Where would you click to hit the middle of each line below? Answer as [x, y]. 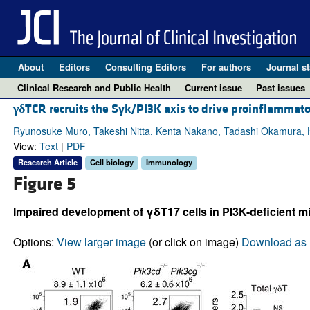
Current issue [213, 88]
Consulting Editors [145, 67]
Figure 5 [44, 184]
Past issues [281, 88]
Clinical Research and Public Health [94, 88]
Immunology [169, 162]
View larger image [101, 241]
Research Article [47, 162]
